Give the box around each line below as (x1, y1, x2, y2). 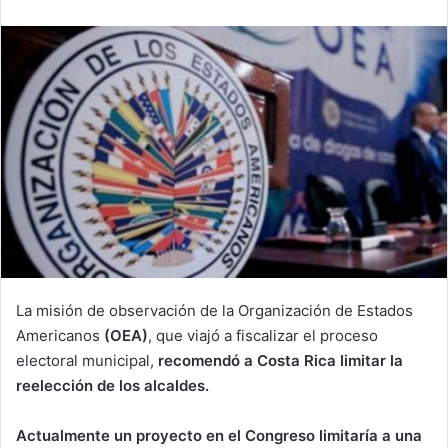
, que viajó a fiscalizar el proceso (148, 325, 378, 345)
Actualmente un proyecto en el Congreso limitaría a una (16, 425, 422, 445)
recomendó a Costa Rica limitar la (158, 350, 403, 370)
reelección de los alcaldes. (16, 375, 209, 395)
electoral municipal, (16, 350, 158, 370)
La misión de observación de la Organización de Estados (16, 300, 413, 320)
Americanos (16, 325, 104, 345)
